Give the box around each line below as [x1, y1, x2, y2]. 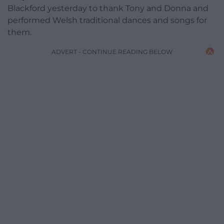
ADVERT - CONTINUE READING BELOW [51, 47, 172, 55]
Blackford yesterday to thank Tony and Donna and [7, 3, 208, 13]
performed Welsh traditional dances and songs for [7, 15, 207, 25]
